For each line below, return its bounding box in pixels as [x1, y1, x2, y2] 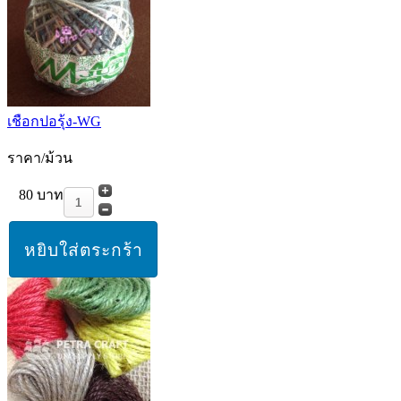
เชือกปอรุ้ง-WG [7, 114, 101, 130]
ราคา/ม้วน [7, 150, 73, 166]
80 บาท [18, 187, 64, 203]
